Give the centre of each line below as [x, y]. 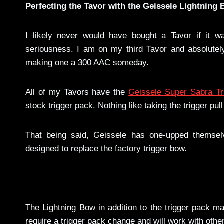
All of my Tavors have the [77, 92]
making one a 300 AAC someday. [87, 63]
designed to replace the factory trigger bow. [106, 149]
